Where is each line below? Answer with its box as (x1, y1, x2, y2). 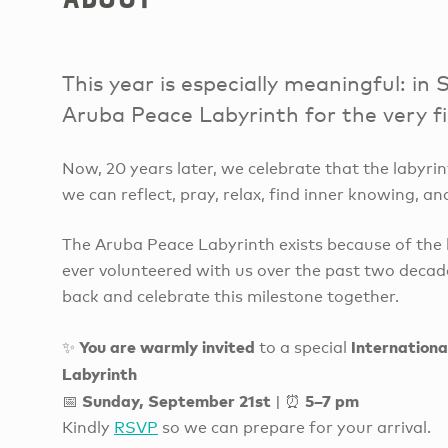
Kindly (62, 417, 114, 437)
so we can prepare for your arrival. (158, 417, 431, 437)
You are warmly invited (79, 336, 255, 356)
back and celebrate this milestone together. (62, 286, 399, 306)
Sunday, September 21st (82, 390, 271, 410)
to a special (255, 337, 351, 357)
